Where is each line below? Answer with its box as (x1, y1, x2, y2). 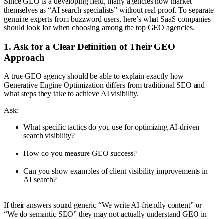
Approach (4, 52, 44, 63)
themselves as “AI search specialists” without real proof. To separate (4, 5, 214, 14)
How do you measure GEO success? (23, 149, 137, 158)
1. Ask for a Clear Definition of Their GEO (4, 41, 175, 52)
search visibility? (23, 131, 75, 140)
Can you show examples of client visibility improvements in (23, 167, 208, 175)
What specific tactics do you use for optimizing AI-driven (23, 123, 199, 131)
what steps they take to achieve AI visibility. (4, 89, 139, 98)
